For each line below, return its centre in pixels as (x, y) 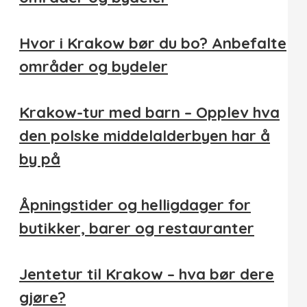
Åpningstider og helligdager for (135, 205)
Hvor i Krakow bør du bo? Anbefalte (153, 43)
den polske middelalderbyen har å (145, 135)
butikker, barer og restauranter (137, 228)
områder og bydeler (94, 66)
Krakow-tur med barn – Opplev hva (149, 112)
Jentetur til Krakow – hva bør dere (147, 274)
